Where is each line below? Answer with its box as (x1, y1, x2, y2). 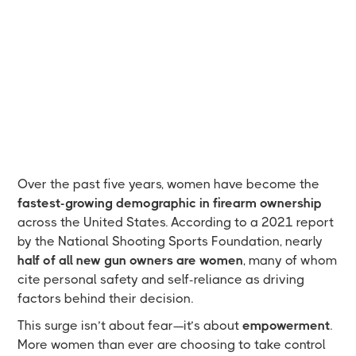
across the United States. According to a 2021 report (17, 214, 335, 230)
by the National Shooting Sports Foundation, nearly (17, 233, 323, 249)
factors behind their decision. (17, 290, 194, 306)
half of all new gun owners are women (17, 252, 244, 268)
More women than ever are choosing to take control (17, 336, 327, 352)
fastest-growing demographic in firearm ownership (17, 195, 323, 211)
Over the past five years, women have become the (17, 176, 320, 192)
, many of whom (243, 252, 338, 268)
